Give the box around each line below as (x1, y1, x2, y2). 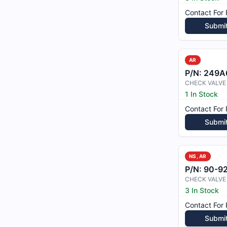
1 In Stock (185, 90, 218, 98)
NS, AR (189, 153, 207, 159)
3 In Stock (185, 186, 219, 195)
